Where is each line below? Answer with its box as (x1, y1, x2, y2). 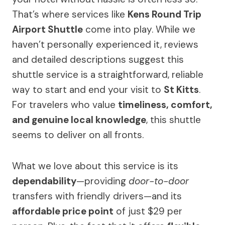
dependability (12, 175, 76, 187)
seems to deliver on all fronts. (12, 129, 144, 141)
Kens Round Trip (128, 8, 201, 21)
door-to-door (129, 175, 189, 187)
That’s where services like (12, 8, 128, 21)
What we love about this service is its (12, 160, 178, 172)
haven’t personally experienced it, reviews (12, 38, 198, 51)
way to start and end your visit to (12, 83, 164, 96)
